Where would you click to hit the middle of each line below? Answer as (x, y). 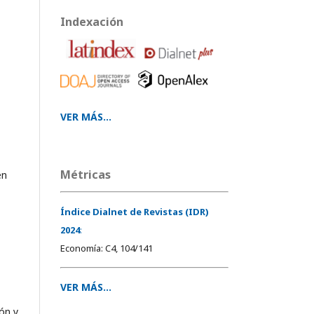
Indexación (92, 21)
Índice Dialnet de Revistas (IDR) (135, 212)
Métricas (86, 175)
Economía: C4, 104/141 (107, 248)
